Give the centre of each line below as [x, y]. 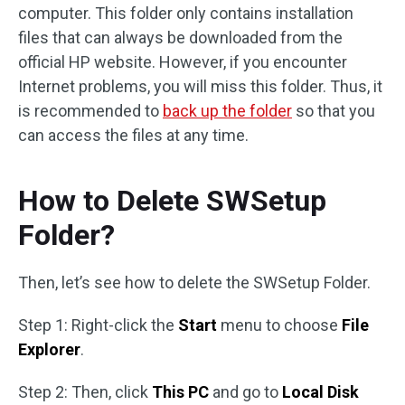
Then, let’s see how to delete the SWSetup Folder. [194, 283]
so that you [334, 111]
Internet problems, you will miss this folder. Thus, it [200, 86]
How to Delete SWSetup [172, 201]
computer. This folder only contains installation [186, 13]
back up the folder [227, 111]
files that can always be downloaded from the [180, 38]
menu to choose [279, 325]
